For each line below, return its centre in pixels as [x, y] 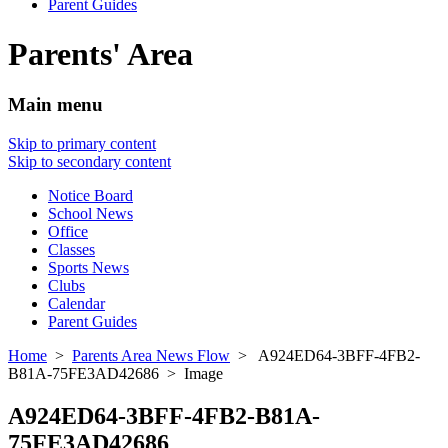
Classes [71, 250]
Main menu [55, 105]
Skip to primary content [82, 144]
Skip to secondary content [89, 162]
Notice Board [90, 196]
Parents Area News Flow [151, 356]
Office [68, 232]
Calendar [76, 304]
